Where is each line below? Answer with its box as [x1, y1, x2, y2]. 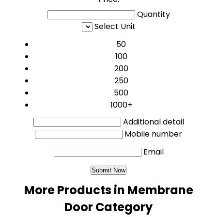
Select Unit [94, 21, 136, 32]
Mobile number [124, 128, 182, 139]
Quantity [137, 9, 170, 20]
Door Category [64, 199, 153, 215]
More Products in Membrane [24, 182, 193, 198]
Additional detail [123, 116, 184, 127]
